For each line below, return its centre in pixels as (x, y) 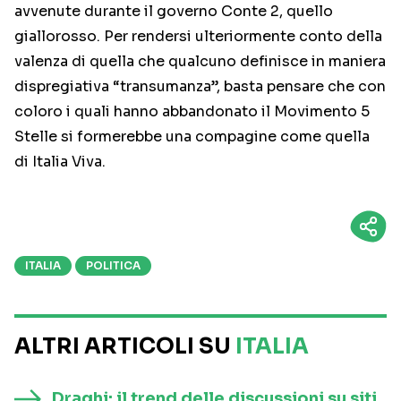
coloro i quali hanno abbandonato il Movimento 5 (192, 112)
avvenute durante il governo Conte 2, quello (174, 12)
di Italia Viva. (60, 162)
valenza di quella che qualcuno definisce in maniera (200, 62)
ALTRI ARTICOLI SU (125, 347)
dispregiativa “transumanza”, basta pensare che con (200, 87)
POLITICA (113, 266)
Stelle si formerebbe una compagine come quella (192, 137)
